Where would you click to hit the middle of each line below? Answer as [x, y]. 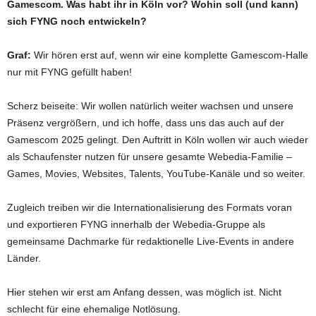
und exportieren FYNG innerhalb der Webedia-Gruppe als [136, 225]
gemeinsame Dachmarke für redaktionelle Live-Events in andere [151, 242]
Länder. [24, 259]
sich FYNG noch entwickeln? [77, 22]
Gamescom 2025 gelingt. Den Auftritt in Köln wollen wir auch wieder [158, 140]
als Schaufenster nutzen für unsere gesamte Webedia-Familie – [150, 157]
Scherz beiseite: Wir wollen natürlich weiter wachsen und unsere [150, 106]
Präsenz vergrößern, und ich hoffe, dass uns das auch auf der [146, 123]
